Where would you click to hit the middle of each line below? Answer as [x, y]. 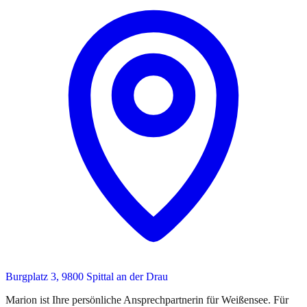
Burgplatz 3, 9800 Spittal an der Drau [87, 276]
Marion [21, 299]
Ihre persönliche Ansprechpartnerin [128, 299]
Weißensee [245, 299]
